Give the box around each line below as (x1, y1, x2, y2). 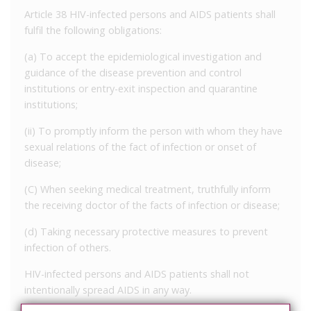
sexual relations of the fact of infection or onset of (24, 140, 256, 153)
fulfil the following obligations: (24, 23, 162, 37)
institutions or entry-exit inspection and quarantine (24, 81, 258, 95)
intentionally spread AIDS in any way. (24, 283, 192, 296)
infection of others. (24, 240, 111, 254)
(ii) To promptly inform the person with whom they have (24, 124, 283, 137)
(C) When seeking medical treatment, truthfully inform (24, 182, 271, 196)
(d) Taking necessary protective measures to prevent (24, 224, 268, 238)
